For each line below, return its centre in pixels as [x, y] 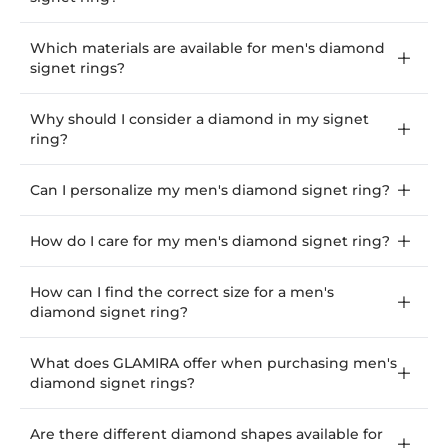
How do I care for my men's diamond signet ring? [210, 240]
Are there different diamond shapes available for [206, 433]
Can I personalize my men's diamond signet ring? [210, 189]
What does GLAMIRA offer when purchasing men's [213, 362]
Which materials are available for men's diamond [207, 47]
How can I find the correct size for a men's [182, 291]
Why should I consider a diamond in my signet [199, 118]
